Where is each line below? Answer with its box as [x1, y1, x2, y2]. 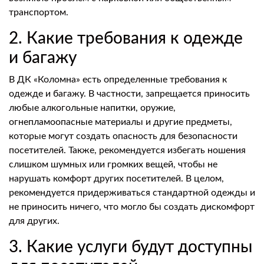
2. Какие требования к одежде [9, 30, 243, 47]
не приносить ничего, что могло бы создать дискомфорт [9, 202, 255, 212]
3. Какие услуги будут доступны [9, 239, 252, 255]
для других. [9, 216, 60, 226]
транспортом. [9, 8, 68, 17]
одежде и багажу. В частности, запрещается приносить [9, 89, 250, 98]
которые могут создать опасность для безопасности [9, 131, 237, 141]
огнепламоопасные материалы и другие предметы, [9, 117, 232, 127]
